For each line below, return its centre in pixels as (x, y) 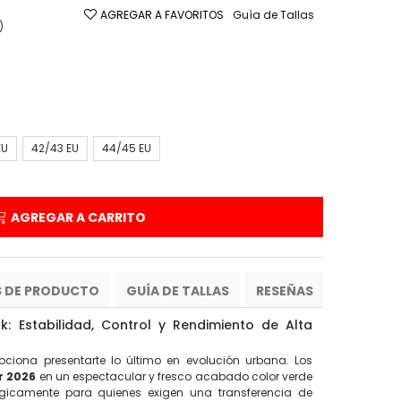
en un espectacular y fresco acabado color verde (175, 376)
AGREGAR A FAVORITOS (162, 15)
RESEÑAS (285, 291)
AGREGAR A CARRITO (78, 218)
